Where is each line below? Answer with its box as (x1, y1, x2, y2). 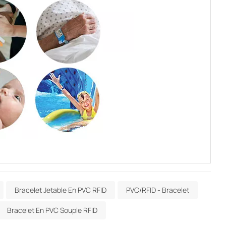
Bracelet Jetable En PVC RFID (15, 185, 107, 195)
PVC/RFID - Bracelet (126, 185, 190, 195)
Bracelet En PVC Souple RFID (7, 205, 97, 215)
